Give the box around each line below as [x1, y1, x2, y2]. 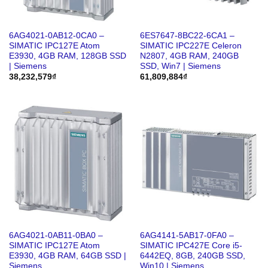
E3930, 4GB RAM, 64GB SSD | [8, 251, 126, 261]
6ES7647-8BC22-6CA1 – [139, 31, 234, 40]
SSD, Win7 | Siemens [139, 61, 221, 71]
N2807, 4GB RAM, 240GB [139, 51, 239, 60]
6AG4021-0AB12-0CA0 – [8, 31, 104, 40]
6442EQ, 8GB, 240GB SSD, [139, 251, 245, 261]
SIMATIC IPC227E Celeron [139, 41, 242, 50]
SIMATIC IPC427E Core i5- [139, 241, 242, 251]
